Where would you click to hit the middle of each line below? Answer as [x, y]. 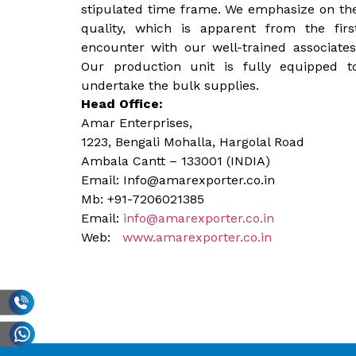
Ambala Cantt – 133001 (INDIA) [176, 161]
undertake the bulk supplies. [170, 86]
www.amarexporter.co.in [197, 237]
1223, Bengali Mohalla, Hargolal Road [193, 141]
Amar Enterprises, [137, 122]
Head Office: [122, 103]
